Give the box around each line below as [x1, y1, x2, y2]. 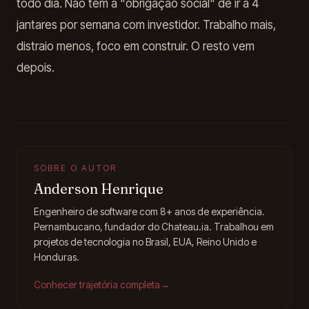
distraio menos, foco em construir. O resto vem [17, 39, 255, 53]
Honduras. [34, 251, 79, 263]
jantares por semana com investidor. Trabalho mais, [17, 18, 276, 32]
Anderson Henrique [34, 180, 163, 197]
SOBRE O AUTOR [34, 163, 117, 173]
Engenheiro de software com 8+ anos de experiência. [34, 206, 265, 217]
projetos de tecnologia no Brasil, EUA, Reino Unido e [34, 236, 257, 248]
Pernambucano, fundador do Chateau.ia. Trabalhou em [34, 221, 274, 232]
